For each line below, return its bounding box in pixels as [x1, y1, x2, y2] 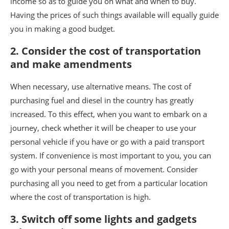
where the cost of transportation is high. [10, 191, 151, 202]
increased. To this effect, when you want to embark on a [10, 108, 207, 119]
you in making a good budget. [10, 23, 115, 34]
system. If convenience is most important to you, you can [10, 150, 211, 161]
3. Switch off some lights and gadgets [10, 212, 197, 226]
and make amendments [10, 57, 132, 71]
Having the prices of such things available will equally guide [10, 9, 219, 20]
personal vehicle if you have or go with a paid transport [10, 136, 204, 147]
